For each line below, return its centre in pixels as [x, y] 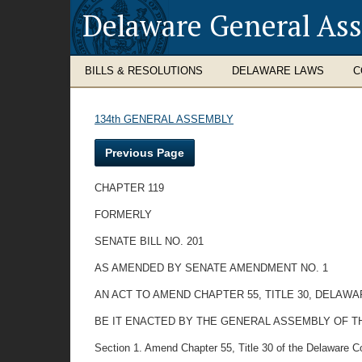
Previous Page [145, 153]
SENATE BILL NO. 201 [149, 241]
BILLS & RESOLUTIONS [144, 71]
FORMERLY [123, 215]
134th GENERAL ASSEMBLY [164, 119]
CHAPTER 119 [129, 188]
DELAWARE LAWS [278, 71]
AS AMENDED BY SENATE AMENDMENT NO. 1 [211, 268]
